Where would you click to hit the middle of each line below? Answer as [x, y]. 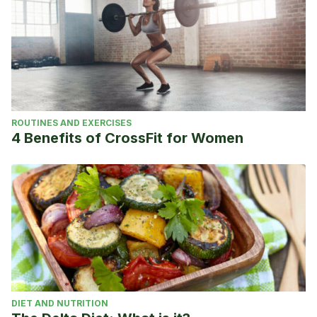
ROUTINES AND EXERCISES [71, 123]
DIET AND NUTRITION [60, 303]
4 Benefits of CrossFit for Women [127, 138]
